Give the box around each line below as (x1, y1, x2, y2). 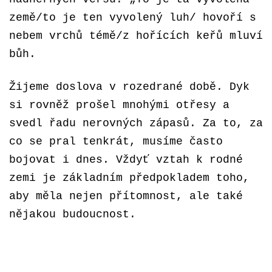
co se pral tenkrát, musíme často (9, 135, 223, 148)
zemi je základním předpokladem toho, (9, 172, 250, 184)
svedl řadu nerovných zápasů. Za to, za (9, 117, 263, 129)
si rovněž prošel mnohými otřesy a (9, 99, 229, 111)
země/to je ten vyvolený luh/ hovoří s (9, 12, 256, 24)
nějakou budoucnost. (9, 208, 136, 220)
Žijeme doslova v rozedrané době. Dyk (9, 81, 250, 93)
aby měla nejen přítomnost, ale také (9, 190, 243, 202)
